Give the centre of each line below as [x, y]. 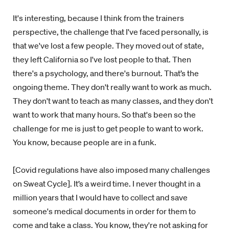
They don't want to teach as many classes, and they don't [113, 101]
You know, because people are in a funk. [85, 142]
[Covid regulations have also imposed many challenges [111, 170]
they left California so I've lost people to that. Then [102, 59]
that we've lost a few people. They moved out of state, [108, 45]
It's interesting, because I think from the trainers [98, 18]
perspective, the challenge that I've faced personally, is [111, 32]
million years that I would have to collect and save [100, 197]
